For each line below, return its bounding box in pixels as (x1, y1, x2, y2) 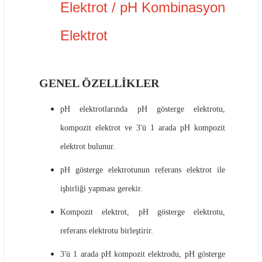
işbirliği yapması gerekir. (60, 184, 143, 193)
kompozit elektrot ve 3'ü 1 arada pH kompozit (60, 123, 225, 132)
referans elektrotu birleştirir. (60, 226, 153, 235)
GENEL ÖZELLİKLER (39, 77, 159, 89)
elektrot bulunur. (60, 142, 115, 151)
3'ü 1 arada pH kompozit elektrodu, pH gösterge (60, 250, 225, 258)
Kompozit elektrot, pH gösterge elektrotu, (60, 208, 225, 216)
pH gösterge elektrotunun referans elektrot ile (60, 166, 225, 174)
